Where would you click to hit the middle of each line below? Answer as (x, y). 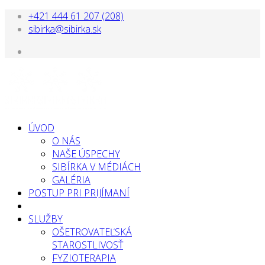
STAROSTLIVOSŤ (88, 245)
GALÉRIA (71, 180)
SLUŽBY (46, 219)
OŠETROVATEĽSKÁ (92, 232)
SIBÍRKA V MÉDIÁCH (96, 167)
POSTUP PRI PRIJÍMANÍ (79, 193)
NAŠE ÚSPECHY (86, 154)
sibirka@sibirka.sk (65, 29)
